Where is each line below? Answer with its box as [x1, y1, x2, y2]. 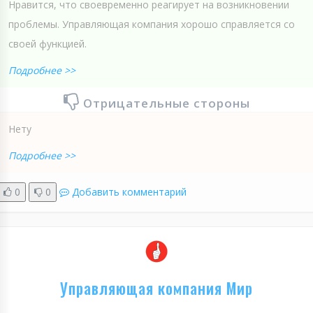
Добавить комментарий [72, 185, 187, 199]
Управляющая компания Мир [60, 277, 253, 300]
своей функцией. [8, 37, 87, 51]
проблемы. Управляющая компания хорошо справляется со [8, 17, 295, 31]
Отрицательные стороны [82, 95, 250, 112]
